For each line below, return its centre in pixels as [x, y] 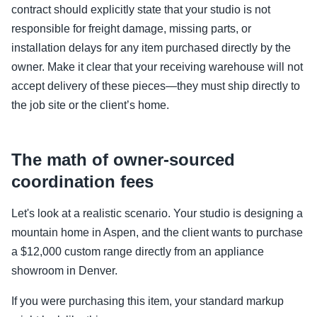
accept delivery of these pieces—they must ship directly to [156, 86]
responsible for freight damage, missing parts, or [131, 29]
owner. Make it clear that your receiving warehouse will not [157, 67]
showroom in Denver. [64, 271]
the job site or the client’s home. [90, 105]
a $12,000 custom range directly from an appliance [138, 252]
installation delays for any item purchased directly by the [151, 48]
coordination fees [82, 181]
